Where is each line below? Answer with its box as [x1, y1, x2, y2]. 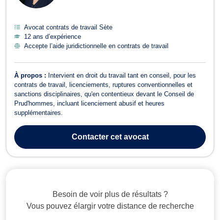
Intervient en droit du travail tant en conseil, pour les [48, 71, 196, 79]
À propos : [14, 71, 48, 79]
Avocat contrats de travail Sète [24, 23, 112, 31]
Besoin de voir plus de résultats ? [52, 190, 168, 198]
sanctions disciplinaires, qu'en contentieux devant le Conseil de [14, 90, 194, 98]
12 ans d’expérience [24, 32, 81, 40]
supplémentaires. [14, 109, 63, 116]
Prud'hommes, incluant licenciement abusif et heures [14, 99, 165, 107]
